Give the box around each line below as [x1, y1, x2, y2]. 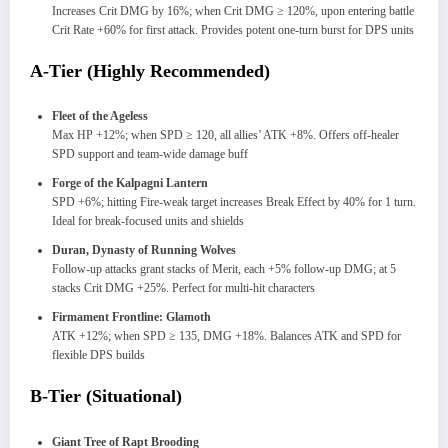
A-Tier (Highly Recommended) [30, 60, 270, 81]
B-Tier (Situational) [30, 386, 182, 407]
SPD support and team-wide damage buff [52, 147, 248, 162]
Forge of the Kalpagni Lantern [52, 176, 208, 191]
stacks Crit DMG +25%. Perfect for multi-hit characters [52, 281, 315, 296]
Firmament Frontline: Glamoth [52, 310, 211, 325]
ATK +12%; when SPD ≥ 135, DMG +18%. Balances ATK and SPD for [52, 329, 401, 344]
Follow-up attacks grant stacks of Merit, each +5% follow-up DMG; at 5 [52, 262, 396, 277]
